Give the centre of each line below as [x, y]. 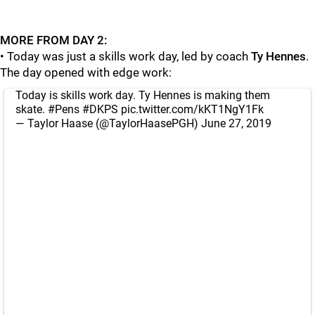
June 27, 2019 [236, 123]
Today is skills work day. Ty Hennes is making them [143, 95]
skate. [32, 109]
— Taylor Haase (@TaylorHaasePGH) [108, 123]
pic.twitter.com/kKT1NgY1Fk [192, 109]
